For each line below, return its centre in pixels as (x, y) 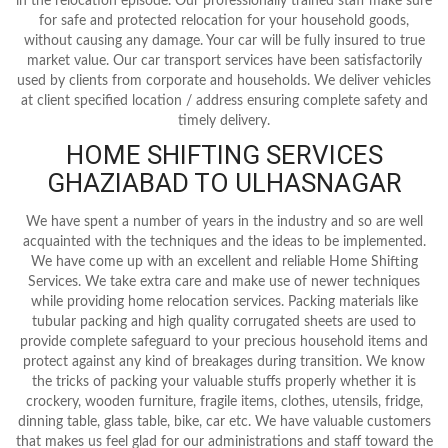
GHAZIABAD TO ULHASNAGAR (224, 182)
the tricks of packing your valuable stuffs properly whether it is (224, 381)
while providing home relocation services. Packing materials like (224, 301)
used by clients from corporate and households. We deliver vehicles (224, 80)
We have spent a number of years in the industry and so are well (224, 221)
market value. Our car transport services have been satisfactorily (224, 60)
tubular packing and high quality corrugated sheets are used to (224, 321)
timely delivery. (224, 120)
